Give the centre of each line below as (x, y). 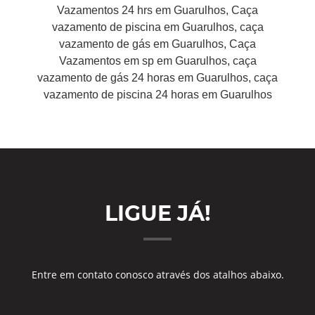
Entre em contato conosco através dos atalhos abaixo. (157, 275)
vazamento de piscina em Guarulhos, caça (157, 27)
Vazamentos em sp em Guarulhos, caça (157, 61)
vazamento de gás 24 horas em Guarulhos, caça (157, 78)
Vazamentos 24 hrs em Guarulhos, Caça (157, 10)
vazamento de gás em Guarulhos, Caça (157, 44)
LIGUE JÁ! (157, 213)
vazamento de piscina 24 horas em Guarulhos (157, 95)
